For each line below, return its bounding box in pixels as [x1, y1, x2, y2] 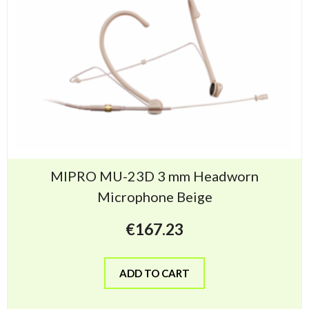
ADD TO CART [119, 267, 190, 280]
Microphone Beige [97, 188, 212, 205]
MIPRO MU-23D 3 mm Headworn [50, 167, 259, 184]
